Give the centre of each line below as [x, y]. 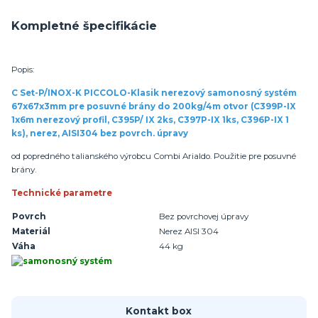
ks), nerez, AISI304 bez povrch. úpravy [100, 133]
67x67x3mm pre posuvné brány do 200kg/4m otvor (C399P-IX [154, 106]
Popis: [23, 70]
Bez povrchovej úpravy [204, 217]
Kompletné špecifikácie [84, 26]
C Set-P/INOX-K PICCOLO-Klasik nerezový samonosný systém [154, 93]
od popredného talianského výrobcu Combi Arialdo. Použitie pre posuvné [154, 157]
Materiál [31, 232]
